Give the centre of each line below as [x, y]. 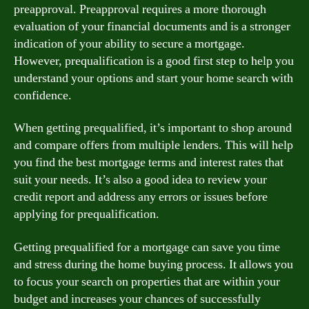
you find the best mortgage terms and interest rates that [149, 162]
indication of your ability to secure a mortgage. [129, 43]
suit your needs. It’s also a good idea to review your [140, 180]
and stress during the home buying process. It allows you [153, 264]
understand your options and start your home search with [153, 78]
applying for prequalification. [87, 214]
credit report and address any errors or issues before [141, 197]
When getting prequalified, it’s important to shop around [153, 128]
